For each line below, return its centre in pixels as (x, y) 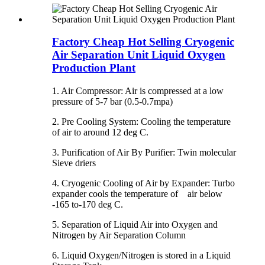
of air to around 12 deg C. (100, 132)
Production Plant (94, 68)
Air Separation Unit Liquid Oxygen (139, 55)
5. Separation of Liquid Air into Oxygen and (135, 224)
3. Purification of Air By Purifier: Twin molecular (144, 152)
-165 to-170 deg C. (88, 204)
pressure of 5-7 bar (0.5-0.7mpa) (112, 101)
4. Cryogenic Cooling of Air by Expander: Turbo (143, 183)
